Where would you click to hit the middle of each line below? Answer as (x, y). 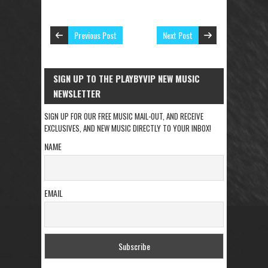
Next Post (178, 35)
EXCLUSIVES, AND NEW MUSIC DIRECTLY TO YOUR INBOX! (128, 128)
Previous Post (95, 35)
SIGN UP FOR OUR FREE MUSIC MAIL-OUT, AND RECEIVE (124, 116)
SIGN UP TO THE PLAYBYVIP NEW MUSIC (127, 79)
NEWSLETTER (77, 94)
